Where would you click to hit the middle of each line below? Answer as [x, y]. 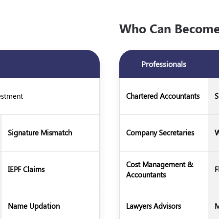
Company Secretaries [160, 132]
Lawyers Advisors [153, 206]
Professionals [164, 64]
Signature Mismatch [40, 132]
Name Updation [33, 206]
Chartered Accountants [163, 96]
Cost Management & [160, 164]
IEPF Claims [26, 169]
